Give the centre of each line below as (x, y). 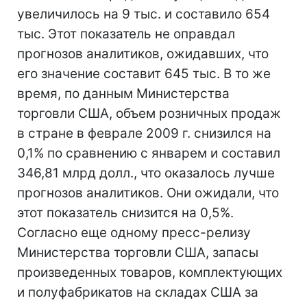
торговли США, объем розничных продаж (149, 113)
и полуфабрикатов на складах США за (138, 292)
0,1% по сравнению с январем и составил (149, 153)
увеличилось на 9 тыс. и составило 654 (144, 14)
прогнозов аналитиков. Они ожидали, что (148, 193)
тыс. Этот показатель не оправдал (126, 34)
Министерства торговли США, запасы (138, 253)
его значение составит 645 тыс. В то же (144, 74)
